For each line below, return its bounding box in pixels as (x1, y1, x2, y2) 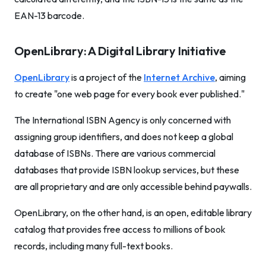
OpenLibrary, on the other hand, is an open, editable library (14, 207, 252, 218)
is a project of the (69, 71, 144, 83)
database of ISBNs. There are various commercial (14, 147, 216, 159)
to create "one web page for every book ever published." (14, 88, 245, 100)
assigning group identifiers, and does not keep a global (14, 131, 233, 142)
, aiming (215, 71, 246, 83)
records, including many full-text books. (14, 240, 173, 252)
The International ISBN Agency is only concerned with (14, 114, 231, 126)
